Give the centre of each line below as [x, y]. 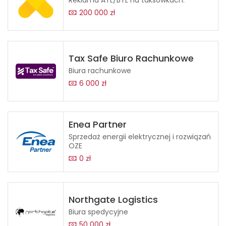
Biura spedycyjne [98, 212]
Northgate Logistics [113, 199]
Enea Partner [98, 124]
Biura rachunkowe [100, 70]
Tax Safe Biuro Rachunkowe [131, 58]
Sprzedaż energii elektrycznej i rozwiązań [140, 136]
